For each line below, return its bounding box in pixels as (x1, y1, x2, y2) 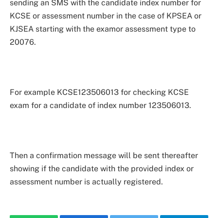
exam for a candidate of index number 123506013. (10, 100, 191, 110)
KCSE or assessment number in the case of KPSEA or (10, 11, 201, 20)
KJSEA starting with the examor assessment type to (10, 24, 196, 34)
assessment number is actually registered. (10, 177, 163, 187)
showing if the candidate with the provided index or (10, 164, 194, 174)
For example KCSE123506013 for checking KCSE (10, 87, 189, 97)
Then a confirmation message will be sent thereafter (10, 151, 198, 161)
